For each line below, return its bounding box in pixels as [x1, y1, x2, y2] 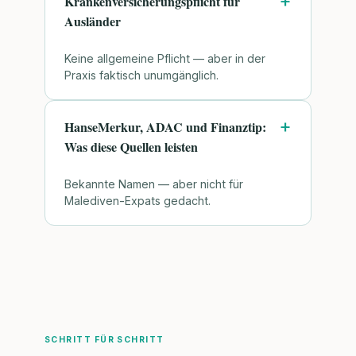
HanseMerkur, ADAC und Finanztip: [64, 118, 266, 137]
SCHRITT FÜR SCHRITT [44, 335, 164, 346]
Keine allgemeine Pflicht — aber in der [64, 52, 265, 66]
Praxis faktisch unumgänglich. [64, 68, 219, 83]
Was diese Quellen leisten [64, 137, 198, 157]
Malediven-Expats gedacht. [64, 194, 211, 208]
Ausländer [64, 12, 121, 31]
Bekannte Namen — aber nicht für [64, 177, 243, 192]
